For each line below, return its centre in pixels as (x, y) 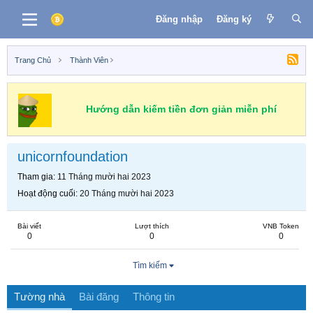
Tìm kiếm (150, 265)
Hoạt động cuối (46, 194)
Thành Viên (89, 60)
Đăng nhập (179, 19)
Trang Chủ (33, 60)
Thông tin (154, 297)
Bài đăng (99, 297)
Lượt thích (152, 226)
